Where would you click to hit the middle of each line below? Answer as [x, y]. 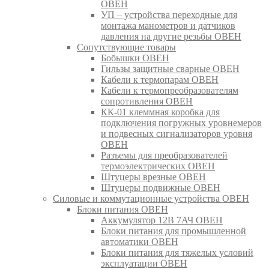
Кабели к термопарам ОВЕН [160, 79]
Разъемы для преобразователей [164, 155]
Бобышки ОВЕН [135, 58]
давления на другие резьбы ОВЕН [171, 36]
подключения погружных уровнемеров [181, 122]
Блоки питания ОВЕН [122, 209]
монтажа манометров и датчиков [168, 25]
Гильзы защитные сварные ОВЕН [170, 68]
